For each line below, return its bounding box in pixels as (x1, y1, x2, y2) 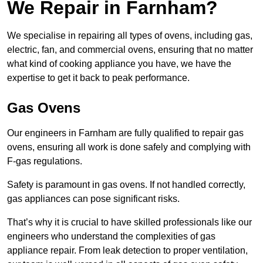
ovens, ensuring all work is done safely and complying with (7, 142, 251, 153)
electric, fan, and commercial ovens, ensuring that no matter (7, 45, 253, 55)
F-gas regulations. (7, 156, 82, 167)
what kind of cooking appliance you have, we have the (7, 59, 231, 69)
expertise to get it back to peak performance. (7, 73, 190, 83)
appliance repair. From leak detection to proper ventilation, (7, 245, 248, 256)
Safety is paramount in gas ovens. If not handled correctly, (7, 180, 245, 190)
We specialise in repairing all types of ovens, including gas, (7, 31, 252, 41)
